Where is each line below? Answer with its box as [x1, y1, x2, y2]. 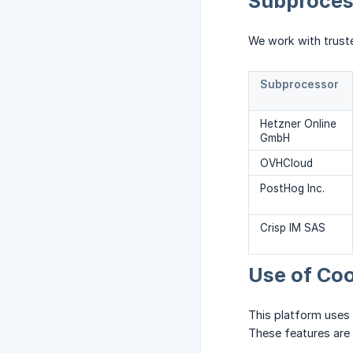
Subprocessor [260, 78, 339, 91]
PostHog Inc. [260, 182, 325, 195]
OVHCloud [260, 157, 313, 170]
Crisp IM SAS [260, 221, 325, 235]
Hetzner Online [260, 117, 336, 131]
